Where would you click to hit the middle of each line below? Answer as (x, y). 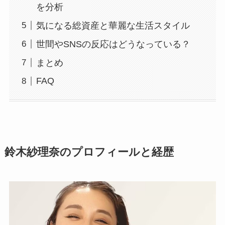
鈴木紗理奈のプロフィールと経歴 (89, 152)
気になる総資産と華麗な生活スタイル (113, 25)
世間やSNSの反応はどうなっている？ (113, 44)
